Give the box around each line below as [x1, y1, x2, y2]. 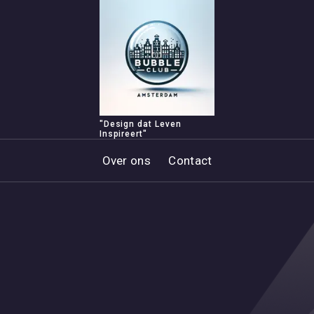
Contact [168, 153, 212, 168]
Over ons [102, 153, 151, 168]
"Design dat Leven [99, 119, 182, 130]
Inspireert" [99, 129, 148, 139]
